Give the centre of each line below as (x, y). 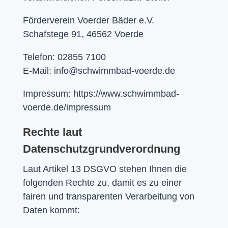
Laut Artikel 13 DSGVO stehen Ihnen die (105, 169)
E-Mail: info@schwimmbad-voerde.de (99, 70)
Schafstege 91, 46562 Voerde (83, 34)
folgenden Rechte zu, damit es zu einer (102, 182)
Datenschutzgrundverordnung (101, 149)
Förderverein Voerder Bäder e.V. (88, 20)
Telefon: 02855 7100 (64, 57)
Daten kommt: (51, 210)
